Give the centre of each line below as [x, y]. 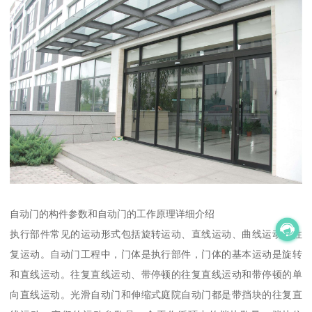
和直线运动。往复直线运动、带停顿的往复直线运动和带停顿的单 [156, 275]
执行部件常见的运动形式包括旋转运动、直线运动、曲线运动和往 [156, 234]
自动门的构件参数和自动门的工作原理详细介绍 [112, 214]
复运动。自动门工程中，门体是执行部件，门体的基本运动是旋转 [156, 255]
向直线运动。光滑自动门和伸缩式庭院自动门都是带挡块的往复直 [156, 295]
